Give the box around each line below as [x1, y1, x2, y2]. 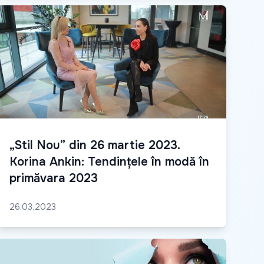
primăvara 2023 [9, 171, 98, 186]
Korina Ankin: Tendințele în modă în [9, 154, 209, 170]
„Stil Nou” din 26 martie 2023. [9, 138, 180, 153]
